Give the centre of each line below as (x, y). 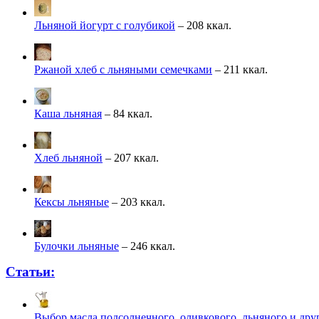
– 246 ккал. (147, 246)
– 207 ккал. (131, 158)
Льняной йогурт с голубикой (105, 26)
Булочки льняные (77, 246)
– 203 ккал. (137, 202)
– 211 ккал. (240, 70)
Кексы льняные (72, 202)
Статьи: (30, 272)
